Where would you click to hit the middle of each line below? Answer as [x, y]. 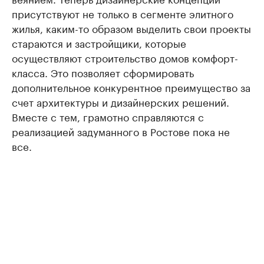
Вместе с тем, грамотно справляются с [108, 116]
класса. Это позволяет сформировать [103, 72]
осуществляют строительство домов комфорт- [125, 57]
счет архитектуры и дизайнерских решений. [121, 101]
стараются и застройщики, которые [99, 42]
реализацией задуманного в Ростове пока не [121, 131]
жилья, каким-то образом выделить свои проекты [131, 28]
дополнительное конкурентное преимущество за [131, 87]
